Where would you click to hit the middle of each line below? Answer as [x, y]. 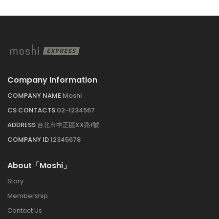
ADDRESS [22, 125]
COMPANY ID [29, 139]
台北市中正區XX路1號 [68, 125]
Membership [28, 196]
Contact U [25, 210]
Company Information [52, 80]
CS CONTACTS [32, 110]
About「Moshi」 [39, 165]
